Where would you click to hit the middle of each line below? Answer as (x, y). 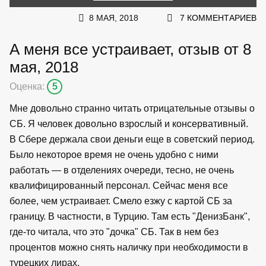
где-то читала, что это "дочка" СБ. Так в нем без (114, 232)
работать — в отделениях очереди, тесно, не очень (122, 170)
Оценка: (28, 86)
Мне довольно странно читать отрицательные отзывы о (132, 108)
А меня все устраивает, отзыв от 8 (130, 49)
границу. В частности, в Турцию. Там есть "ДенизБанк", (130, 216)
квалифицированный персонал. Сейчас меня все (119, 185)
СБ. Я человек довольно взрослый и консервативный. (129, 123)
